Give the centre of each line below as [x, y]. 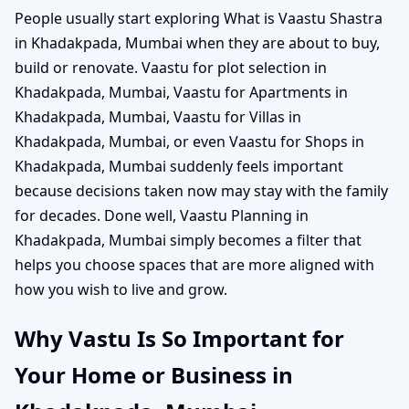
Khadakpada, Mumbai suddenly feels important [179, 166]
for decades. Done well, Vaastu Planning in [162, 215]
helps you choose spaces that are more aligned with [194, 264]
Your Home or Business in [154, 374]
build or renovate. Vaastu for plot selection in [171, 67]
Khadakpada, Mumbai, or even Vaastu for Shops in [189, 141]
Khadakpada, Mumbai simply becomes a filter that [188, 240]
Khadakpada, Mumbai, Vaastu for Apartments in [181, 92]
